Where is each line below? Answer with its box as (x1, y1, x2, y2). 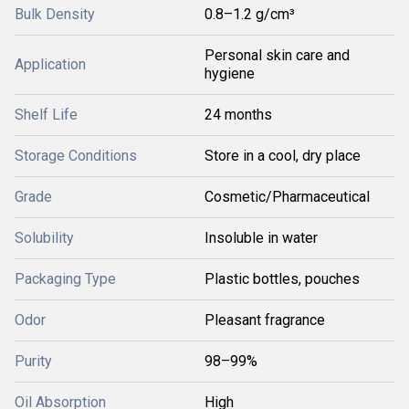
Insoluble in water (204, 229, 318, 246)
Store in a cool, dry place (204, 147, 361, 164)
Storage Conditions (15, 147, 137, 164)
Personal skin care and (204, 47, 350, 64)
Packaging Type (15, 270, 116, 288)
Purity (15, 352, 52, 370)
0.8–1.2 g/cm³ (204, 5, 295, 23)
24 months (204, 106, 272, 123)
